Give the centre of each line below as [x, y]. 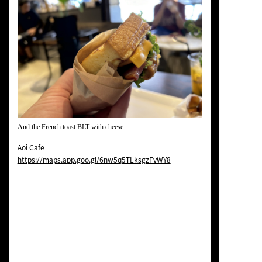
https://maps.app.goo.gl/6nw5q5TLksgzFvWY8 [94, 160]
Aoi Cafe [31, 148]
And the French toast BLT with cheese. [71, 127]
